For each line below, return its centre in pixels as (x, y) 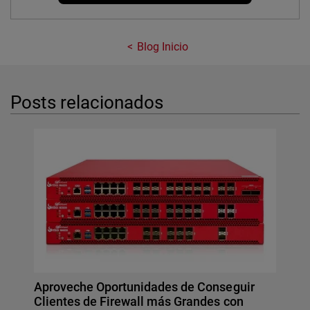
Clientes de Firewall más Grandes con (139, 301)
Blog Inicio (163, 47)
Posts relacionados (87, 102)
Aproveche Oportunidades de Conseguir (144, 286)
